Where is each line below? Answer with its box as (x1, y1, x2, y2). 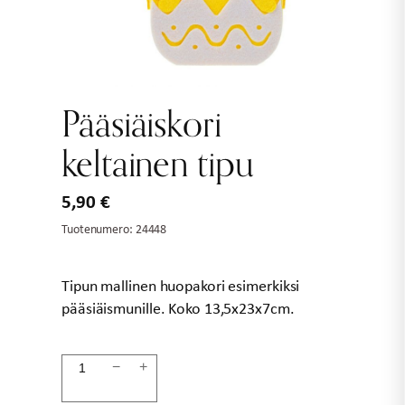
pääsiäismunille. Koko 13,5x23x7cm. (61, 297, 295, 320)
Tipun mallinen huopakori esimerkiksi (61, 275, 300, 297)
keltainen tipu (61, 141, 254, 185)
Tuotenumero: (61, 220, 133, 238)
